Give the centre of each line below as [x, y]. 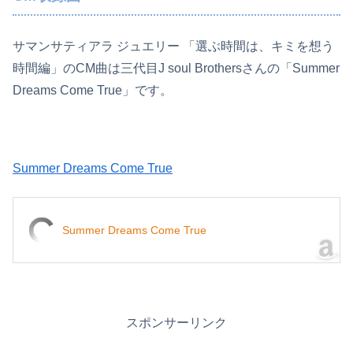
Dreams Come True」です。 [93, 90]
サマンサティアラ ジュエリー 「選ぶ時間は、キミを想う [173, 46]
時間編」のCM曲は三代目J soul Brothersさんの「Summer [176, 68]
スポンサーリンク [176, 323]
